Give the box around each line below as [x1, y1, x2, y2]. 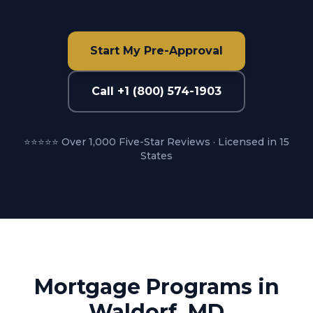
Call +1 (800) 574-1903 [92, 85, 221, 98]
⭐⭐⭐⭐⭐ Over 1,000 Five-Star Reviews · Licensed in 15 [24, 136, 289, 148]
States [140, 150, 173, 162]
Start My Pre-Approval [90, 44, 223, 57]
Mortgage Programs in [34, 274, 279, 300]
